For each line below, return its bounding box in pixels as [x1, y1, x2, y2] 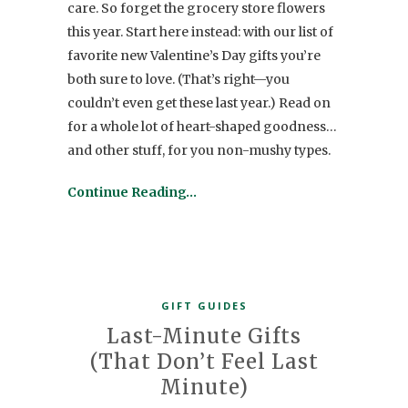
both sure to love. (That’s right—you [67, 71, 290, 88]
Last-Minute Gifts [107, 323, 301, 350]
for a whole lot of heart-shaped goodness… [67, 118, 337, 136]
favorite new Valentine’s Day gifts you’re [67, 47, 321, 65]
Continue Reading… [67, 184, 197, 201]
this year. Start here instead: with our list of [67, 24, 333, 41]
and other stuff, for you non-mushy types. [67, 142, 331, 159]
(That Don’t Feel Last [89, 349, 319, 375]
